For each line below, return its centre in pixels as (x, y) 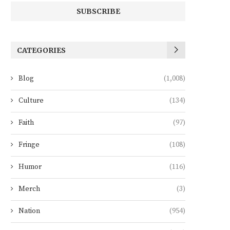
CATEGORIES (41, 50)
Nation (29, 211)
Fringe (29, 145)
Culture (31, 100)
